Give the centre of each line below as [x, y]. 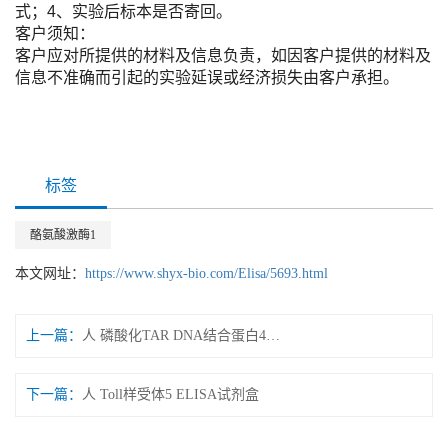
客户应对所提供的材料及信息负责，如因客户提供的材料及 [223, 56]
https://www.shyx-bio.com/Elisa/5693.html [206, 274]
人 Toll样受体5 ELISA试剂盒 [170, 395]
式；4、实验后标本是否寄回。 [123, 12]
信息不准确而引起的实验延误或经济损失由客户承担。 [207, 78]
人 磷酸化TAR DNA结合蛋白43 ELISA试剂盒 [273, 336]
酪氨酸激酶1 [63, 235]
